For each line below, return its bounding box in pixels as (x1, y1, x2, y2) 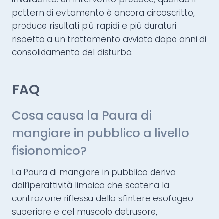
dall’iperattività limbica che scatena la (12, 179, 169, 192)
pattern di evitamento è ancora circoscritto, (12, 7, 195, 19)
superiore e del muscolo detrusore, (12, 206, 157, 218)
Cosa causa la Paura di (12, 108, 152, 124)
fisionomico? (12, 143, 87, 159)
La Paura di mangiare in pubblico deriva (12, 166, 175, 178)
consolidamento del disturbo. (12, 46, 133, 59)
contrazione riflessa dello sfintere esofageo (12, 193, 193, 205)
